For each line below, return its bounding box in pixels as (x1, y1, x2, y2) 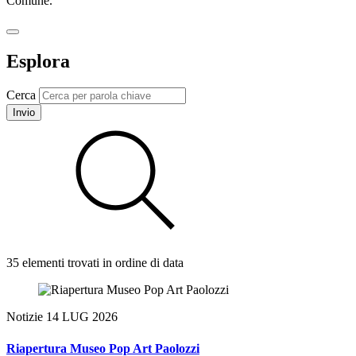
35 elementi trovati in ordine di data (6, 256, 184, 270)
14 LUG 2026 (46, 310, 118, 324)
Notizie (6, 310, 46, 324)
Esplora (6, 50, 70, 72)
